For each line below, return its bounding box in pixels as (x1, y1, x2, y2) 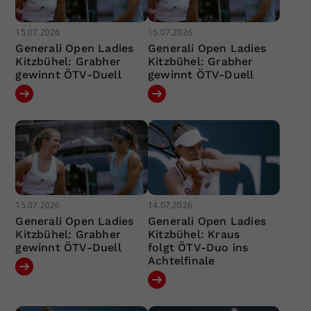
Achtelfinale (147, 253, 215, 267)
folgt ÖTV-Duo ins (147, 240, 249, 254)
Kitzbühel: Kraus (147, 227, 240, 241)
